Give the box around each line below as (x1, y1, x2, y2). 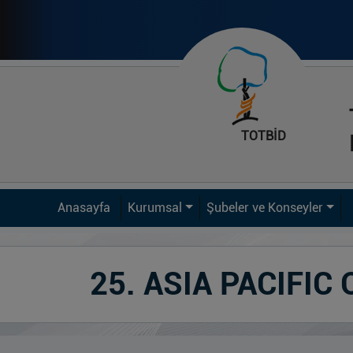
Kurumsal (128, 199, 183, 215)
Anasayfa (58, 199, 111, 215)
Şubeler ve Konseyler (206, 199, 323, 215)
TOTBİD (241, 128, 286, 143)
